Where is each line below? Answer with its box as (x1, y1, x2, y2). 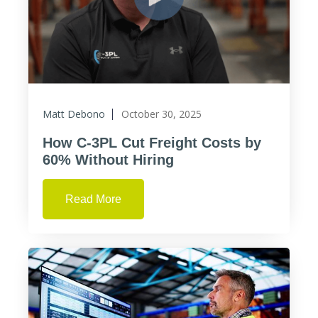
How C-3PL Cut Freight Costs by (43, 135, 261, 150)
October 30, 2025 (121, 107, 202, 121)
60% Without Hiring (43, 152, 174, 168)
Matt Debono (43, 107, 105, 121)
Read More (65, 193, 121, 205)
